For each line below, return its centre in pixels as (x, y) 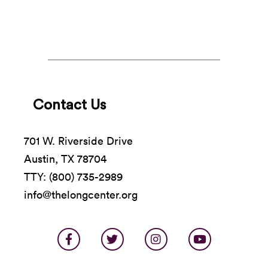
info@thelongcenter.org (81, 194)
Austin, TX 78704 (65, 159)
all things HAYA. (45, 9)
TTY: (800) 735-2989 (73, 176)
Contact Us (69, 105)
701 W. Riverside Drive (78, 141)
